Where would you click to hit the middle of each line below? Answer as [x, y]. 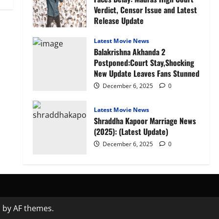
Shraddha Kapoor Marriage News [145, 121]
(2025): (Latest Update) [131, 132]
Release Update [119, 21]
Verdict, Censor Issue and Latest [145, 10]
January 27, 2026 [125, 33]
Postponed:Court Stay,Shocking [144, 63]
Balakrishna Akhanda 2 [129, 52]
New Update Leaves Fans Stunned [146, 74]
